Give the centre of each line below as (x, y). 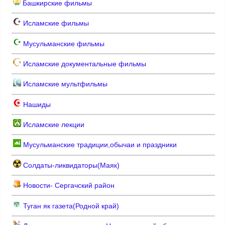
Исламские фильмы (55, 23)
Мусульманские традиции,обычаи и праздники (99, 145)
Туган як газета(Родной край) (70, 206)
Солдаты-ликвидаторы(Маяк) (70, 165)
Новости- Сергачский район (68, 186)
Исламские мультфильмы (64, 84)
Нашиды (36, 104)
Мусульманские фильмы (63, 43)
